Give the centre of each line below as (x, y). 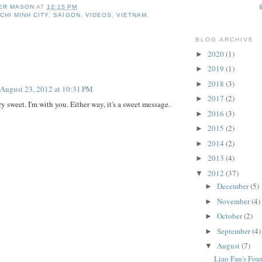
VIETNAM (131, 15)
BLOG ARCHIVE (225, 40)
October (230, 216)
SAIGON (67, 15)
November (234, 201)
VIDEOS (98, 15)
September (234, 231)
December (233, 186)
